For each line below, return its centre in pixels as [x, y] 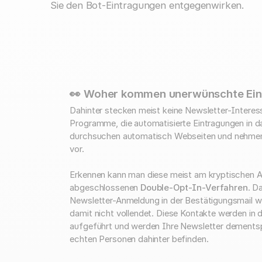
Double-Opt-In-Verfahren [194, 188]
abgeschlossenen [105, 188]
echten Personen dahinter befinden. [139, 239]
